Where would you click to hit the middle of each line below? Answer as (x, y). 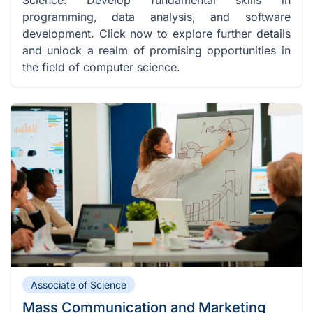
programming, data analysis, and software (156, 16)
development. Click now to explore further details (156, 33)
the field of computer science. (101, 67)
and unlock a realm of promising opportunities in (156, 50)
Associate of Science (79, 284)
